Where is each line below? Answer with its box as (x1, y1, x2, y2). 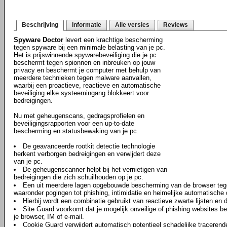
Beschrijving (22, 21, 58, 28)
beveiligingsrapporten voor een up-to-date (14, 120, 134, 127)
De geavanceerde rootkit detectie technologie (23, 142, 155, 150)
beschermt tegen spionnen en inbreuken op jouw (14, 59, 155, 66)
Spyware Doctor (14, 36, 63, 44)
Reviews (163, 21, 188, 28)
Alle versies (115, 21, 149, 28)
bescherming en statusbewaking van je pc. (14, 127, 139, 135)
